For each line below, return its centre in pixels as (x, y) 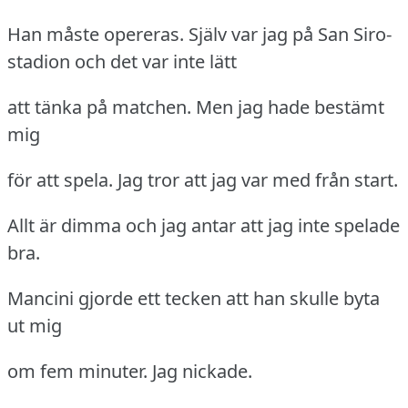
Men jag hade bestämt (290, 107)
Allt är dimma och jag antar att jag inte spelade (204, 226)
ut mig (35, 326)
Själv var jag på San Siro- (290, 35)
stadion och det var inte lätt (122, 62)
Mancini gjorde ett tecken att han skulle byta (194, 299)
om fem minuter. (77, 372)
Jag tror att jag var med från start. (258, 180)
